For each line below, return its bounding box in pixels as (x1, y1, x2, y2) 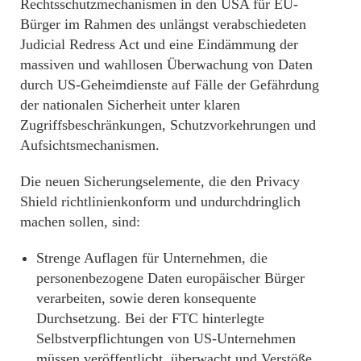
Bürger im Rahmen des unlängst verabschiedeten (20, 15, 306, 32)
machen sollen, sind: (20, 213, 140, 230)
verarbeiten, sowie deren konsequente (36, 289, 256, 306)
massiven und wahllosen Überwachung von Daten (20, 56, 313, 73)
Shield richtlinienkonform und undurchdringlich (20, 193, 301, 210)
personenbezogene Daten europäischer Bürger (36, 269, 305, 286)
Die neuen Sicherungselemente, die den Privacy (20, 172, 300, 189)
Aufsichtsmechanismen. (20, 136, 160, 153)
